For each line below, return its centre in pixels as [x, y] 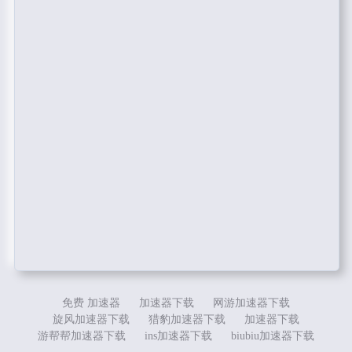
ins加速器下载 [178, 336]
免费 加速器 [91, 303]
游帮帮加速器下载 [81, 336]
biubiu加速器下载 [272, 336]
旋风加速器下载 [91, 320]
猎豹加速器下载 [187, 320]
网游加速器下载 [251, 303]
